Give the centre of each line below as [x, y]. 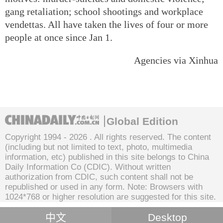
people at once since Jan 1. [59, 37]
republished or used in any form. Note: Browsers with [104, 187]
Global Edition [142, 121]
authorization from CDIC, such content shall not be [99, 177]
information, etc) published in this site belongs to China [107, 157]
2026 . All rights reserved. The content [140, 137]
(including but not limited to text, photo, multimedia [99, 147]
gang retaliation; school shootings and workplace [104, 11]
